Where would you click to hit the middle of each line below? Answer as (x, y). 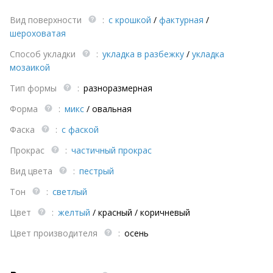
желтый (74, 212)
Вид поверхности (47, 19)
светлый (70, 191)
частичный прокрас (112, 150)
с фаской (80, 129)
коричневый (165, 212)
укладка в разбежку (143, 54)
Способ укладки (44, 54)
